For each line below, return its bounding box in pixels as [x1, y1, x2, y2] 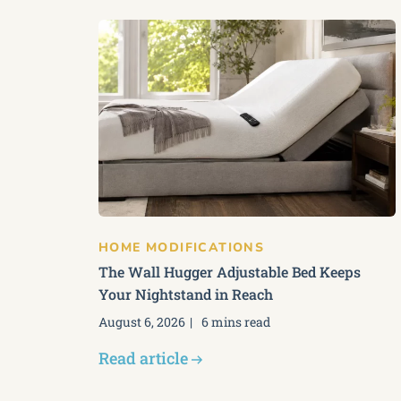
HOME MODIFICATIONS [98, 239, 265, 256]
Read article [98, 347, 188, 369]
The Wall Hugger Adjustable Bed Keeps [98, 262, 361, 281]
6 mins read [201, 313, 270, 330]
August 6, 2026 [98, 313, 185, 330]
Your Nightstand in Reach [98, 285, 273, 303]
